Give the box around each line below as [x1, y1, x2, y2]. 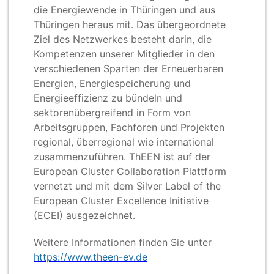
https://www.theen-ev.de [34, 251, 147, 264]
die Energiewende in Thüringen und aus [34, 3, 215, 16]
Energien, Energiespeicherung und [34, 76, 191, 89]
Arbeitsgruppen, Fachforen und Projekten [34, 120, 224, 133]
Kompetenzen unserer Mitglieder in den [34, 47, 215, 60]
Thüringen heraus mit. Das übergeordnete [34, 18, 226, 31]
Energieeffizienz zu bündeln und [34, 91, 182, 104]
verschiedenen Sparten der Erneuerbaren [34, 62, 223, 75]
